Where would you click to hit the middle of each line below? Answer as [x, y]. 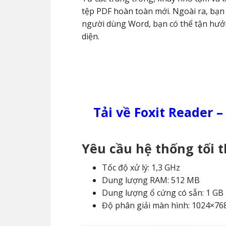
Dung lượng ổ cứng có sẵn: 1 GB [163, 193]
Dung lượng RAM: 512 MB [151, 180]
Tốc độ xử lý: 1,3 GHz [141, 167]
